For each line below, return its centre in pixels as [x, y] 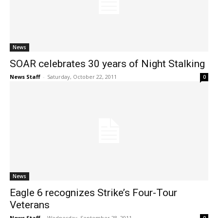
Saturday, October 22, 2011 [82, 77]
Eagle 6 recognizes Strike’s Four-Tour [93, 193]
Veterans [30, 205]
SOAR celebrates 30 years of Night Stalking [107, 64]
